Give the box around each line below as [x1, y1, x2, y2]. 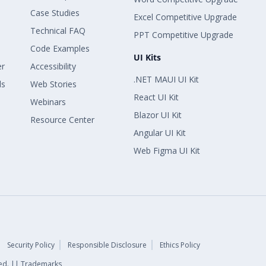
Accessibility [30, 61, 77, 72]
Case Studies [30, 7, 80, 19]
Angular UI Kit [134, 127, 186, 139]
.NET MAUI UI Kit [134, 74, 199, 85]
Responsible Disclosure [68, 240, 147, 251]
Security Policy [7, 240, 55, 251]
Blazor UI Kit [134, 109, 182, 121]
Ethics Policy [160, 240, 200, 251]
